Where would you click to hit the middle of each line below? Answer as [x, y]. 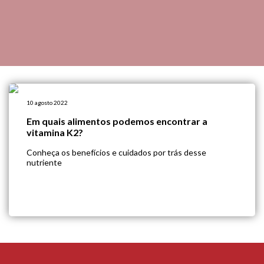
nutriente [44, 162]
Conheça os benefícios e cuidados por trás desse [116, 152]
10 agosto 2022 [47, 103]
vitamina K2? [55, 132]
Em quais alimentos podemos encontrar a [117, 121]
